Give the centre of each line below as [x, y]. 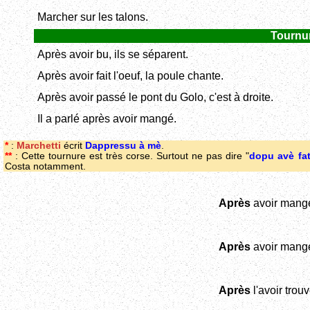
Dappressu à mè [123, 145]
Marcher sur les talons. [93, 17]
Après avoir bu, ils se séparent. [113, 55]
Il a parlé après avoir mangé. [107, 119]
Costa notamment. [45, 166]
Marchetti [39, 145]
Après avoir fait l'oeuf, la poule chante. [130, 76]
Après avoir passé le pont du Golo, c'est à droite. [155, 98]
